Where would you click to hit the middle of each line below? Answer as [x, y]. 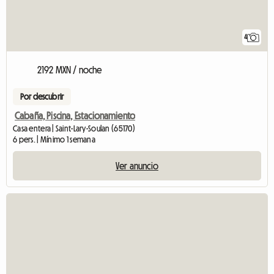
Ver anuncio [137, 166]
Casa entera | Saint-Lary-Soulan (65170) [74, 129]
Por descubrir [42, 97]
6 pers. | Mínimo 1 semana [54, 140]
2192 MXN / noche [70, 70]
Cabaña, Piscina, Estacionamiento [75, 116]
